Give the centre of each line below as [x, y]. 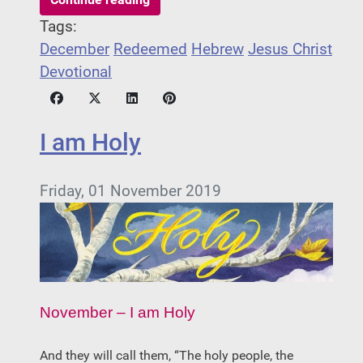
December [75, 50]
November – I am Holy [117, 312]
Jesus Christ [290, 50]
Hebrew [218, 50]
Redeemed [150, 50]
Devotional [76, 73]
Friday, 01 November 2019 [130, 192]
